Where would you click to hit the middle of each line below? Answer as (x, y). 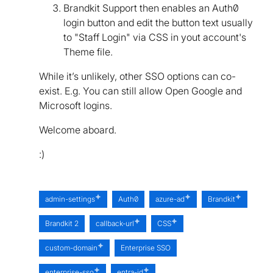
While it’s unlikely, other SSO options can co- (137, 76)
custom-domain (71, 247)
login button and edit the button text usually (158, 22)
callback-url (115, 223)
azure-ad (170, 199)
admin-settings (70, 199)
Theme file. (88, 51)
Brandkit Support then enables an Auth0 (151, 8)
